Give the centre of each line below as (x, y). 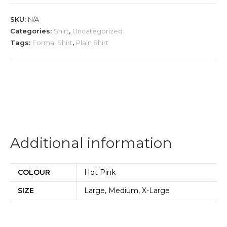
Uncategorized (98, 31)
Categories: (32, 31)
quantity (24, 8)
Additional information (91, 143)
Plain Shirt (92, 43)
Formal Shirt (52, 43)
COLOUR (34, 173)
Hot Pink (100, 173)
